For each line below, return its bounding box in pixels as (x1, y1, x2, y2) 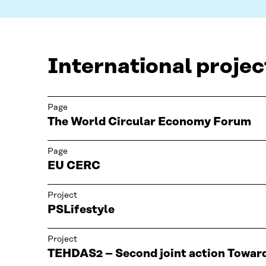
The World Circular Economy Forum (47, 116, 251, 129)
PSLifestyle (47, 204, 115, 217)
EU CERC (47, 160, 100, 173)
